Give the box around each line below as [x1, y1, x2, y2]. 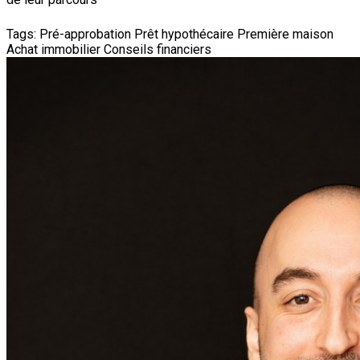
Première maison [237, 26, 333, 42]
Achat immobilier [6, 41, 100, 57]
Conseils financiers [104, 41, 211, 57]
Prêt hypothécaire [134, 26, 234, 42]
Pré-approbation [39, 26, 131, 42]
